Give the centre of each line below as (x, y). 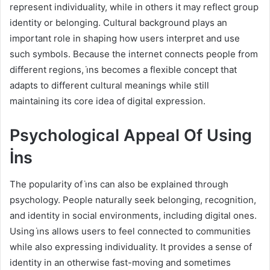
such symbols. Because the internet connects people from (134, 54)
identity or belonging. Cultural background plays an (118, 22)
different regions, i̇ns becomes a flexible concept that (123, 69)
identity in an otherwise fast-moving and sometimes (120, 263)
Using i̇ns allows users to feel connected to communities (130, 231)
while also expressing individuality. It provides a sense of (131, 247)
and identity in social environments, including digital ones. (133, 216)
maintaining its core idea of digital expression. (108, 101)
